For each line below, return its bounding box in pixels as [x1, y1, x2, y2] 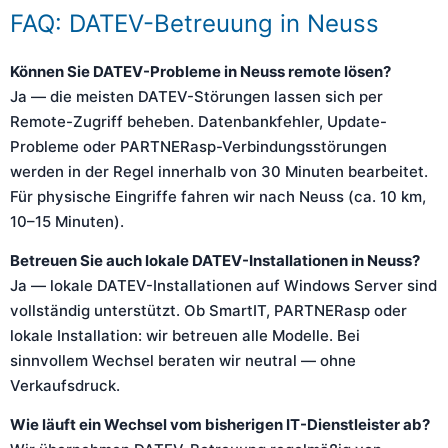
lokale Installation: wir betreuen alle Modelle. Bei [10, 326, 360, 345]
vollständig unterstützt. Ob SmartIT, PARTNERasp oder [10, 301, 407, 320]
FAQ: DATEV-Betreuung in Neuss [10, 9, 379, 38]
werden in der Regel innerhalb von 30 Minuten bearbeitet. [10, 162, 428, 181]
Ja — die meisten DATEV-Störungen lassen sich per [10, 87, 383, 106]
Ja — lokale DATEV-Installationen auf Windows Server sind [10, 276, 437, 295]
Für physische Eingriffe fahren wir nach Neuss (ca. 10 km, [10, 187, 426, 206]
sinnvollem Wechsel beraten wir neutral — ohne [10, 351, 356, 370]
